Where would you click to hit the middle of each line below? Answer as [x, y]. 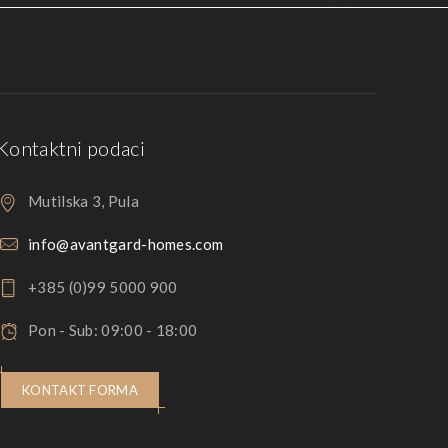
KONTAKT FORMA [80, 390]
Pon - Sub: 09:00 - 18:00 [113, 330]
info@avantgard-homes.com [126, 244]
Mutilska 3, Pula [83, 201]
